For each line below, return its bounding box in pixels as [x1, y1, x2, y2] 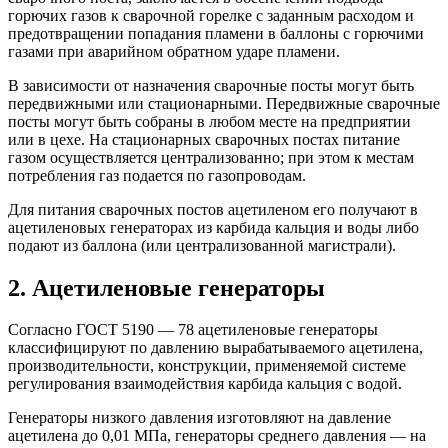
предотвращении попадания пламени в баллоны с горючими [8, 24, 424, 42]
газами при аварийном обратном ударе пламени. [8, 42, 340, 60]
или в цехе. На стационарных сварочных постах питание [8, 130, 400, 148]
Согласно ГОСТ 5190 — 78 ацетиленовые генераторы [8, 321, 378, 339]
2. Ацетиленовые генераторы [8, 274, 325, 301]
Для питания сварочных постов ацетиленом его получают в [8, 200, 418, 218]
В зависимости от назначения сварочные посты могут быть [8, 76, 414, 94]
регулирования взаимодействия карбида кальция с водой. [8, 375, 402, 393]
